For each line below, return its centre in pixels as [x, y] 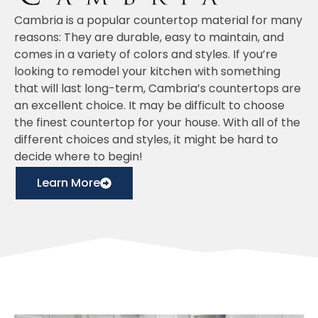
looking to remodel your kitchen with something [147, 72]
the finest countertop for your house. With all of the [157, 123]
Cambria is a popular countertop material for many [158, 21]
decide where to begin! [78, 157]
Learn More [68, 183]
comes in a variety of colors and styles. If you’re [146, 55]
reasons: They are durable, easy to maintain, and [149, 38]
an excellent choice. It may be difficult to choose [149, 106]
